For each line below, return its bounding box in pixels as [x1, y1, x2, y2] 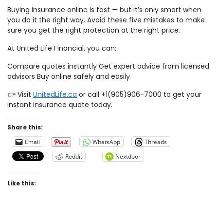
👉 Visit [7, 90, 33, 100]
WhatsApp [92, 137, 120, 146]
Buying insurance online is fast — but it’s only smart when [7, 5, 201, 15]
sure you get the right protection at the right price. [7, 25, 180, 36]
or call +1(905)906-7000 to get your [77, 90, 201, 100]
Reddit [65, 152, 82, 161]
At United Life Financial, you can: [7, 43, 116, 54]
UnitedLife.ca [33, 90, 77, 100]
